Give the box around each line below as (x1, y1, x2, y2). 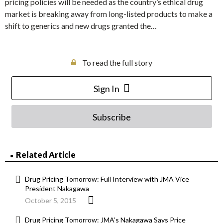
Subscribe (92, 111, 131, 123)
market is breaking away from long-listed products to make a (5, 9, 213, 19)
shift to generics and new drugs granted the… (5, 21, 157, 31)
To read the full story (82, 58, 152, 68)
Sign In (93, 83, 119, 95)
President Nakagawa (25, 184, 89, 193)
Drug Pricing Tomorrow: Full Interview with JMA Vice (25, 175, 189, 184)
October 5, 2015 (25, 196, 76, 205)
